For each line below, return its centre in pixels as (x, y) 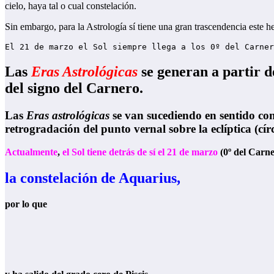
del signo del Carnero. (74, 88)
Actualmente (31, 152)
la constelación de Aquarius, (93, 178)
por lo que (26, 204)
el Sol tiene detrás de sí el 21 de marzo (140, 152)
